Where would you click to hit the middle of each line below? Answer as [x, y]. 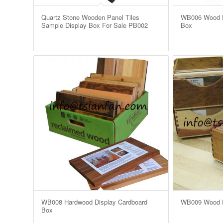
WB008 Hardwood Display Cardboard [94, 202]
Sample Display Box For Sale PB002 [95, 25]
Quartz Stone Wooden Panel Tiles [90, 17]
